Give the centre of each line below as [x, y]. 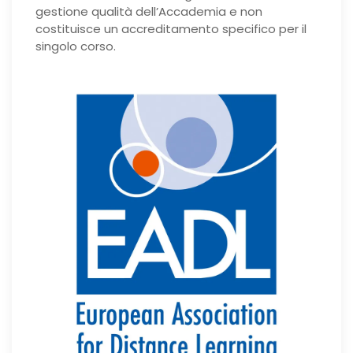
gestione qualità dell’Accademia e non [149, 12]
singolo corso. [76, 46]
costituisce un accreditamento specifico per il [171, 29]
